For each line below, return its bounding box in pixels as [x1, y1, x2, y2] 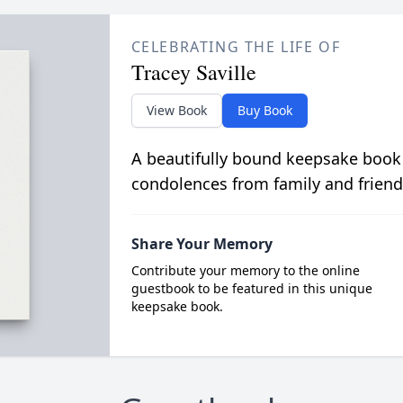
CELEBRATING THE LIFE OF [130, 37, 341, 57]
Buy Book [237, 102, 292, 119]
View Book [146, 102, 207, 119]
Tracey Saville [130, 58, 256, 86]
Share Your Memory [130, 234, 273, 254]
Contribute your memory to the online [130, 262, 360, 279]
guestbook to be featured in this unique [130, 280, 372, 297]
